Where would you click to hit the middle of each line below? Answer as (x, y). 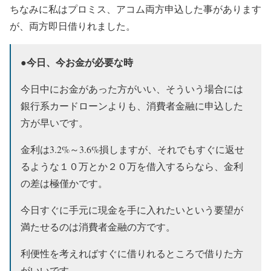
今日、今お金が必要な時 (80, 62)
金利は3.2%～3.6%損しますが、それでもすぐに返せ (132, 149)
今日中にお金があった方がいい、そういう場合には (132, 88)
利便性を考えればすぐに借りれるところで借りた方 (132, 253)
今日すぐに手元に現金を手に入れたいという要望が (132, 209)
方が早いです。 (54, 122)
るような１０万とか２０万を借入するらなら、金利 (132, 166)
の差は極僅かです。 (64, 183)
